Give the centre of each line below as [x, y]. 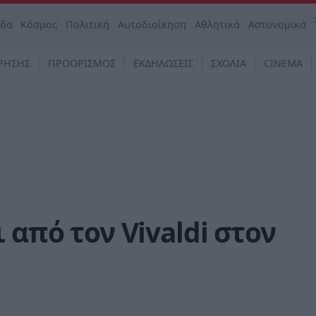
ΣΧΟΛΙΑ [229, 63]
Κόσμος [39, 24]
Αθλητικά [217, 24]
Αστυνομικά [277, 24]
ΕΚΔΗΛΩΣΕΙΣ [163, 63]
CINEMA [283, 63]
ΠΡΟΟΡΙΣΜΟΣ [82, 63]
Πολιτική [88, 24]
